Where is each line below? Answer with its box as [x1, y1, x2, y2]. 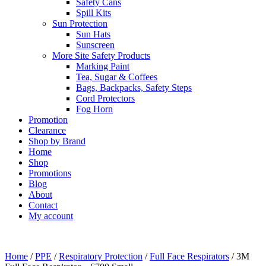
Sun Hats [76, 29, 110, 40]
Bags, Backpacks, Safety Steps [76, 83, 192, 93]
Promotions [28, 168, 71, 179]
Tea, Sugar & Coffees [76, 72, 157, 83]
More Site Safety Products [52, 50, 150, 61]
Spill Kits [76, 8, 111, 18]
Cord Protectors [76, 93, 135, 104]
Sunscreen [76, 40, 115, 50]
